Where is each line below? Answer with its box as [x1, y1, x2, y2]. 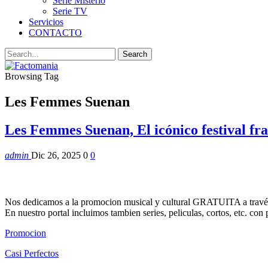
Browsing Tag [5, 71, 59, 81]
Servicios [29, 17, 63, 27]
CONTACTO [29, 28, 82, 38]
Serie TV [53, 6, 87, 16]
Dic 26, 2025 [31, 150, 81, 160]
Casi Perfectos [5, 248, 59, 259]
